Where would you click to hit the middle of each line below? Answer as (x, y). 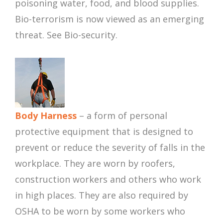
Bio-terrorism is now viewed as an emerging (110, 19)
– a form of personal (122, 116)
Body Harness (46, 116)
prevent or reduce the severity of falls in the (110, 148)
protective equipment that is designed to (104, 132)
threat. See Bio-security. (66, 35)
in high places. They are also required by (102, 195)
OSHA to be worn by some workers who (100, 211)
